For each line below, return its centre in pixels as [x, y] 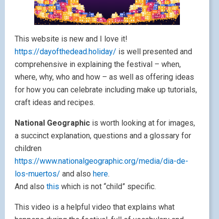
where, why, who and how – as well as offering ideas [104, 77]
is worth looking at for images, [142, 123]
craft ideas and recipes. [55, 102]
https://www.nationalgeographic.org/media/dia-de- [101, 161]
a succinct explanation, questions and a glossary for [103, 135]
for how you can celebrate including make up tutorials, [106, 89]
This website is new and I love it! [71, 39]
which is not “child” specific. [109, 186]
